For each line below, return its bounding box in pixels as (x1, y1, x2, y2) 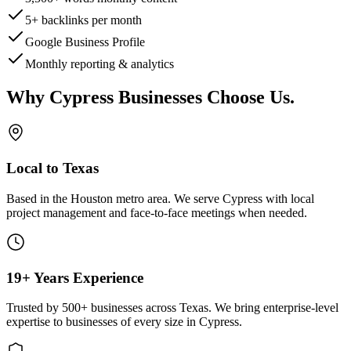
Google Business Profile (25, 34, 145, 49)
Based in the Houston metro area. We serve (6, 191, 223, 205)
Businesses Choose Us (114, 86, 290, 107)
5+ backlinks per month (25, 13, 142, 27)
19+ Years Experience (6, 269, 143, 286)
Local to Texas (6, 160, 99, 177)
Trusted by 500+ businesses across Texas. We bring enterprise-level (6, 301, 338, 315)
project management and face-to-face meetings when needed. (6, 205, 307, 219)
